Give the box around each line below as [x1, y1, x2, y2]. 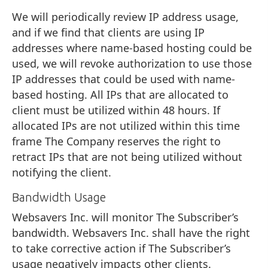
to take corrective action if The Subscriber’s [12, 240, 231, 255]
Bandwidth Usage [12, 190, 106, 204]
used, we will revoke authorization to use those [12, 56, 252, 71]
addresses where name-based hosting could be [12, 40, 252, 55]
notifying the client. [12, 165, 111, 179]
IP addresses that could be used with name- [12, 71, 235, 86]
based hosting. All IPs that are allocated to [12, 87, 229, 102]
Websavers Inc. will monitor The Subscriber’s [12, 209, 239, 224]
